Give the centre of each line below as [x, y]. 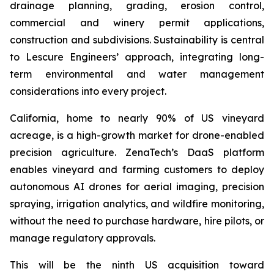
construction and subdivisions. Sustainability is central [137, 40]
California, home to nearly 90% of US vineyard [137, 118]
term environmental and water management [137, 74]
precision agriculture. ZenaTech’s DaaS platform [137, 152]
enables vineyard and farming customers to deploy [137, 169]
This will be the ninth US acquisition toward [137, 265]
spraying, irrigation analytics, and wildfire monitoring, [137, 204]
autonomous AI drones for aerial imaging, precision [137, 187]
